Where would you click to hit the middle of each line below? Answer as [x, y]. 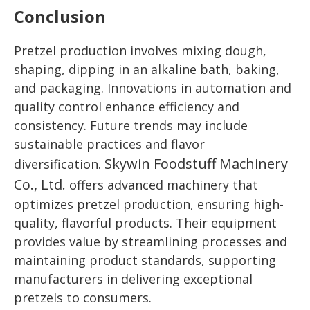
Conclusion [60, 17]
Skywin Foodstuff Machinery [196, 164]
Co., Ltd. [40, 185]
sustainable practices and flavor [109, 144]
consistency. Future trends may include [131, 126]
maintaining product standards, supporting [145, 261]
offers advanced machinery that [162, 185]
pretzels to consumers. [83, 298]
